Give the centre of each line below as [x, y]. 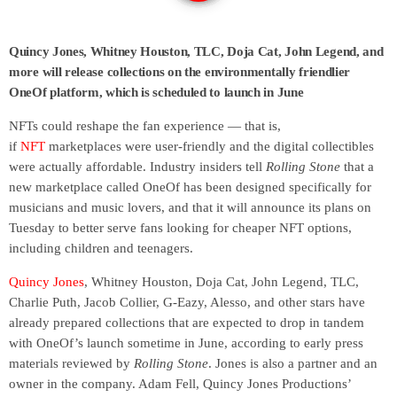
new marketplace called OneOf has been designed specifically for [190, 187]
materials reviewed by [71, 364]
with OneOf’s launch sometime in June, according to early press [186, 343]
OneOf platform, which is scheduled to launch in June [156, 93]
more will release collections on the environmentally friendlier [180, 72]
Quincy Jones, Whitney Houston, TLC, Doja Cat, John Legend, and [196, 52]
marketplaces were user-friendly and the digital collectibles [210, 147]
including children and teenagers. [101, 249]
